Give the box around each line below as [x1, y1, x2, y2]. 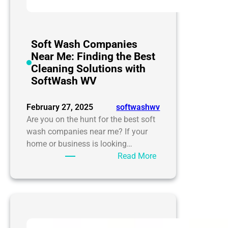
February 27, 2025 [26, 102, 93, 112]
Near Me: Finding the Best [31, 50, 156, 63]
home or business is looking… [26, 139, 132, 149]
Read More [118, 151, 157, 161]
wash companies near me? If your [26, 127, 148, 137]
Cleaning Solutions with [31, 63, 146, 75]
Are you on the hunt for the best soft [26, 115, 155, 125]
